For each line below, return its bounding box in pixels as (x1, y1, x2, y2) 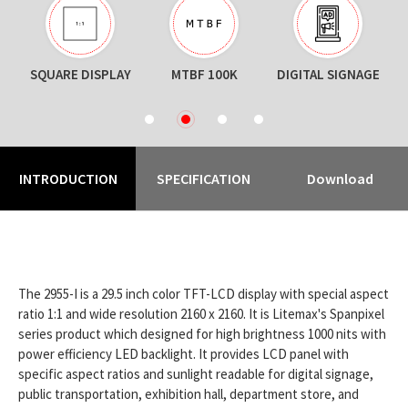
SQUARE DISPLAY (29, 66, 131, 83)
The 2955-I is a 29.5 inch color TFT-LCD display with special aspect (18, 285, 389, 302)
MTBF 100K (170, 66, 238, 83)
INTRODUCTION (18, 169, 117, 188)
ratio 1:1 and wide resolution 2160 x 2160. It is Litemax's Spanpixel (18, 305, 384, 322)
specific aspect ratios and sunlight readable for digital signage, (18, 365, 373, 382)
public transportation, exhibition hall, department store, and (18, 385, 359, 403)
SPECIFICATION (157, 169, 251, 188)
